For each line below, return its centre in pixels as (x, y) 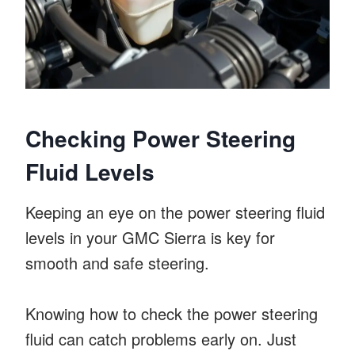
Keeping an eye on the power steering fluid (175, 212)
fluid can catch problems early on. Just (161, 338)
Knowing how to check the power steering (172, 313)
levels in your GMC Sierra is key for (150, 237)
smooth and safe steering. (117, 262)
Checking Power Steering (160, 138)
